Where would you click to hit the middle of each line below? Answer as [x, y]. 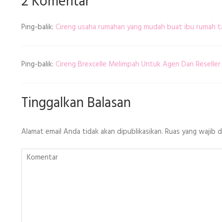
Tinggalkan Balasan [76, 103]
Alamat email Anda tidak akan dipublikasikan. [92, 132]
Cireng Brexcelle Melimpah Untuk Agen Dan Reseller [138, 64]
